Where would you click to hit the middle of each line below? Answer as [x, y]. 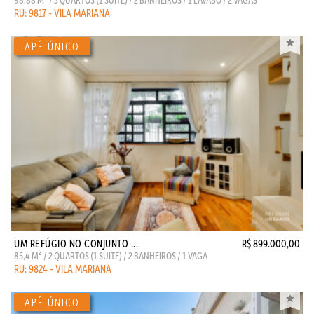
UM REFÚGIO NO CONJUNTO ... [76, 243]
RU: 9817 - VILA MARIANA [62, 13]
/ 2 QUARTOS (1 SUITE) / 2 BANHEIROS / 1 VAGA [125, 255]
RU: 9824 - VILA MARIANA [63, 268]
